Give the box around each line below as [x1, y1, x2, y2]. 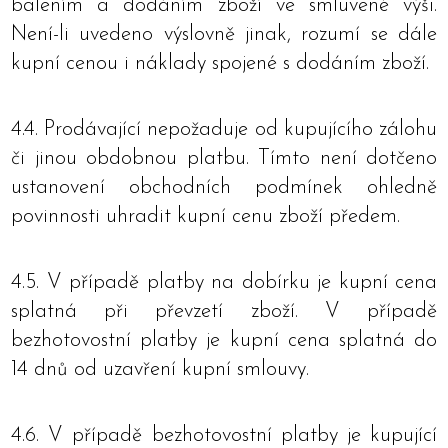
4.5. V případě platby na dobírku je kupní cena [11, 272, 437, 293]
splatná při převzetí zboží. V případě [11, 301, 437, 322]
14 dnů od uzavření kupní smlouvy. [11, 359, 309, 380]
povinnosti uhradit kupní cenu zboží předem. [11, 206, 400, 227]
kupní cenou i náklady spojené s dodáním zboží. [11, 53, 429, 74]
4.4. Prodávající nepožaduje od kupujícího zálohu [11, 119, 437, 140]
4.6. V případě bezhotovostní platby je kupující [11, 425, 437, 446]
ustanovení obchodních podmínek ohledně [11, 177, 437, 198]
